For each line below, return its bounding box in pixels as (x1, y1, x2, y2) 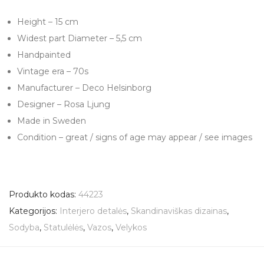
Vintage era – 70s (17, 65, 88, 77)
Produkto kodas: (9, 189, 78, 200)
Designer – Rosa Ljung (17, 98, 110, 110)
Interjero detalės (60, 205, 127, 216)
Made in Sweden (17, 115, 86, 126)
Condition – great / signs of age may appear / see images (17, 131, 252, 143)
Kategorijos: (9, 205, 60, 216)
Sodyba (9, 222, 39, 233)
